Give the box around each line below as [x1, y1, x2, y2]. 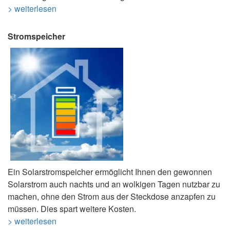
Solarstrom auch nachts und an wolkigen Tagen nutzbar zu [8, 178, 220, 190]
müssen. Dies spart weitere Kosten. [8, 203, 136, 215]
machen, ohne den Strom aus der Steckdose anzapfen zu [8, 190, 216, 203]
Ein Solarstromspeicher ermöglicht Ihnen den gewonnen [8, 166, 212, 178]
